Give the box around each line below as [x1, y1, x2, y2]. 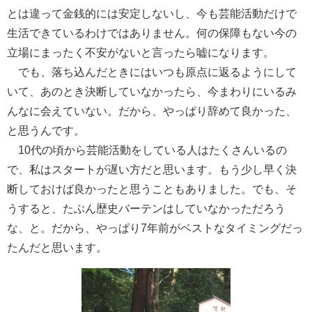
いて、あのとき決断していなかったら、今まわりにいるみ [7, 85, 297, 97]
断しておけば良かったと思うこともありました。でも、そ [7, 182, 297, 194]
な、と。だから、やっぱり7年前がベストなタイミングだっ [7, 221, 303, 233]
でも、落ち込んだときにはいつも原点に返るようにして [7, 65, 297, 77]
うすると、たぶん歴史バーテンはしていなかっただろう [7, 202, 286, 214]
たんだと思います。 [7, 241, 107, 253]
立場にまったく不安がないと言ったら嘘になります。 [7, 46, 274, 58]
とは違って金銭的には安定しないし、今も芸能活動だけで [7, 7, 297, 19]
